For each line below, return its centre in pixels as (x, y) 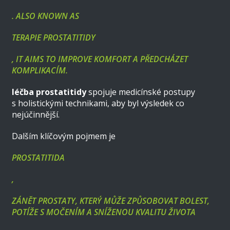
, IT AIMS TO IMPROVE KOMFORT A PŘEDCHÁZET (100, 59)
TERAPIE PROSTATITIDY (54, 37)
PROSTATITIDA (39, 157)
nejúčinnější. (36, 114)
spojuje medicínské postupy (141, 92)
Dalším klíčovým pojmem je (64, 136)
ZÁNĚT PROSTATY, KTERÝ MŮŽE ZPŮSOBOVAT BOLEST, (111, 200)
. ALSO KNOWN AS (46, 16)
